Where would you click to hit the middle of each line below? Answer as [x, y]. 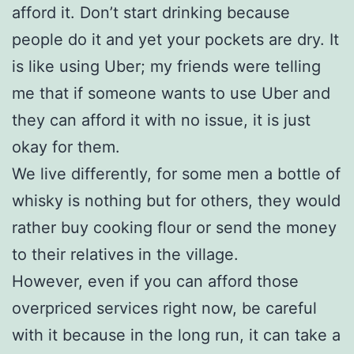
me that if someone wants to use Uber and [171, 93]
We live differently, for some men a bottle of [176, 173]
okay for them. [66, 147]
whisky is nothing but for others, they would [176, 200]
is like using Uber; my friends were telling [166, 66]
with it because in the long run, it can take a [176, 335]
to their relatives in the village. [125, 254]
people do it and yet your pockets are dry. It [175, 39]
